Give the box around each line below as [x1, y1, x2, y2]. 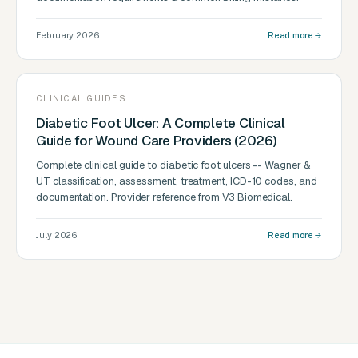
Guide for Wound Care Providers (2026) [36, 132, 277, 150]
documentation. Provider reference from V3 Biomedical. [36, 190, 293, 205]
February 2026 [36, 30, 101, 41]
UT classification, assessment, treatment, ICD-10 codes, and [36, 174, 317, 189]
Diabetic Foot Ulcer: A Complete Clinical [36, 114, 285, 133]
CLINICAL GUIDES [36, 93, 126, 104]
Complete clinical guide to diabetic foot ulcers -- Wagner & [36, 158, 310, 173]
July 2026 [36, 230, 78, 241]
